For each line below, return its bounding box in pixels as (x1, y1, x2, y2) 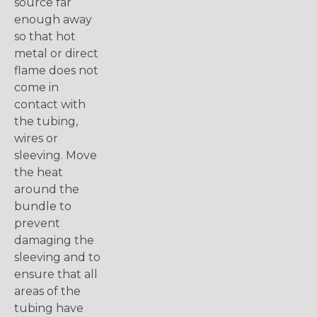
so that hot (14, 30, 76, 44)
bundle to (14, 200, 71, 214)
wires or (14, 132, 58, 146)
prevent (14, 217, 60, 231)
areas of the (14, 284, 81, 299)
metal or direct (14, 47, 98, 61)
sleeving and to (14, 250, 100, 265)
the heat (14, 166, 63, 180)
